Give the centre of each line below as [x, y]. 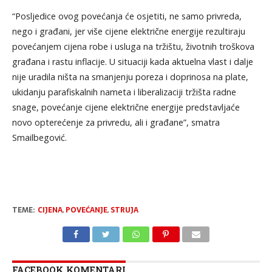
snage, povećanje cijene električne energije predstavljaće [126, 107]
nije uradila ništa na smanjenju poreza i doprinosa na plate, [130, 76]
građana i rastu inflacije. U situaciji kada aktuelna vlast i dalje [132, 61]
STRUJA [124, 210]
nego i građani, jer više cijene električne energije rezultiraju [128, 31]
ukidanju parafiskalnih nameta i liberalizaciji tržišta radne [124, 92]
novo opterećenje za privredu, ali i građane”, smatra [116, 122]
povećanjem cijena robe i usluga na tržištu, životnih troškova [133, 46]
